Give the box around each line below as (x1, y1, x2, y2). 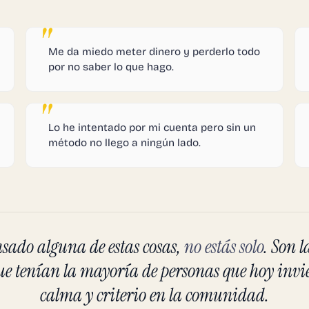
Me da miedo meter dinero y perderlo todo (48, 45, 261, 58)
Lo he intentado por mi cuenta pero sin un (48, 121, 257, 134)
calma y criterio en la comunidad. (40, 282, 269, 307)
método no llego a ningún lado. (48, 136, 201, 149)
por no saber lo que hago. (48, 60, 175, 73)
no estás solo (183, 234, 263, 259)
